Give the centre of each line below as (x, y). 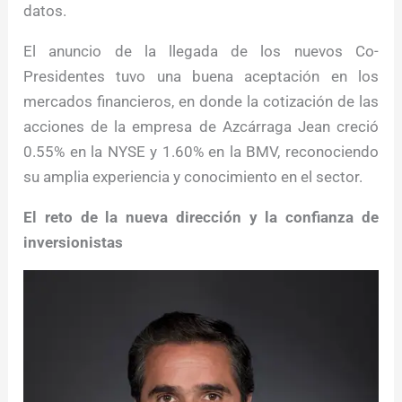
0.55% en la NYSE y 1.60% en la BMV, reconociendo (201, 152)
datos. (45, 11)
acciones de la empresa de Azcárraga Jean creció (201, 127)
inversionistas (74, 243)
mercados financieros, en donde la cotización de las (201, 102)
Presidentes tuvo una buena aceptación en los (201, 77)
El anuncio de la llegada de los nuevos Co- (201, 52)
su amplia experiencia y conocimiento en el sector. (193, 177)
